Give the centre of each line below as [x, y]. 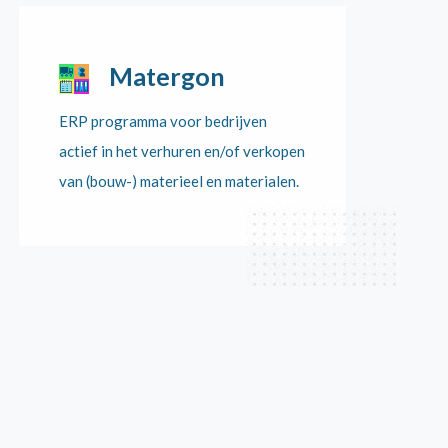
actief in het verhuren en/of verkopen [182, 151]
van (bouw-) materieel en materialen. [179, 181]
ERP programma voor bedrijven [163, 121]
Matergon [167, 76]
